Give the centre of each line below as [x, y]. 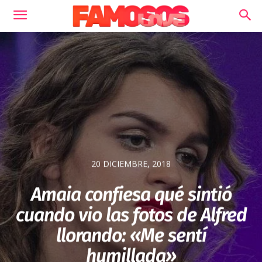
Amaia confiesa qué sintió [131, 194]
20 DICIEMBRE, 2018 [131, 164]
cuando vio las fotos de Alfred [131, 215]
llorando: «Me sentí [131, 235]
